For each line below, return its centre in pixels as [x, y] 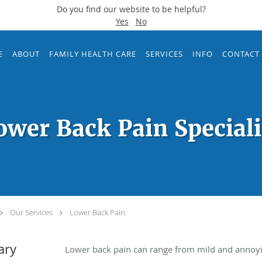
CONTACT [241, 54]
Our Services [31, 212]
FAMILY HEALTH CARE [93, 54]
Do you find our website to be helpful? [131, 9]
